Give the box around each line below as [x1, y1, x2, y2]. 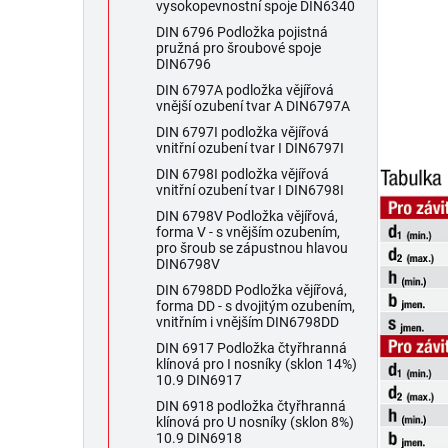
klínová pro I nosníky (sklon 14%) [156, 356, 357, 373]
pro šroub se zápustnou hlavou [156, 240, 348, 257]
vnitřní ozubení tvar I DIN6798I [156, 182, 344, 199]
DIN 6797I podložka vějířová [156, 124, 329, 141]
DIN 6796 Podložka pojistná [156, 24, 328, 41]
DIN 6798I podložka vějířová [156, 166, 329, 183]
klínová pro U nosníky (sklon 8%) [156, 414, 354, 431]
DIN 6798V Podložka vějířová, [156, 208, 338, 225]
